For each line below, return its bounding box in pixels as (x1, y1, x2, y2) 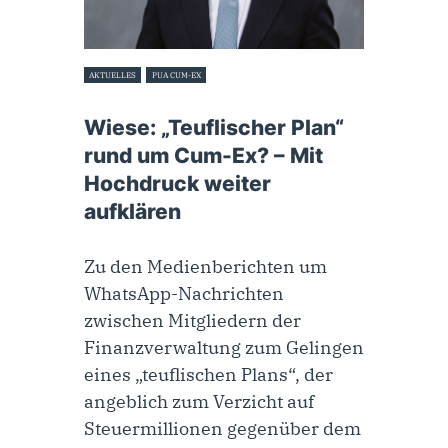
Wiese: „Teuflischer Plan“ (84, 115, 344, 141)
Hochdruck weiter (84, 171, 271, 197)
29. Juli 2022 (84, 93, 133, 104)
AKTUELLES (89, 69, 137, 80)
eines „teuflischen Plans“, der (84, 363, 333, 387)
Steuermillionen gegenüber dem (84, 417, 361, 441)
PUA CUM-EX (151, 69, 201, 80)
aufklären (84, 199, 181, 225)
